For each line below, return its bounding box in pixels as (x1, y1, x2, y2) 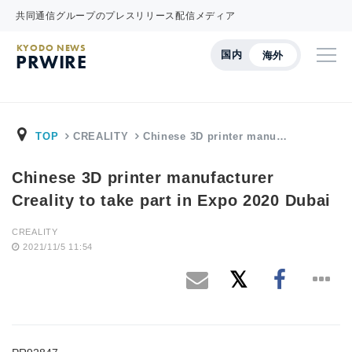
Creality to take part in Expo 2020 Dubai (12, 192, 332, 209)
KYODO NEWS (16, 42, 86, 54)
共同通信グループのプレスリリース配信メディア (16, 10, 236, 21)
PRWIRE (16, 49, 87, 74)
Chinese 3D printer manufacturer (12, 169, 274, 186)
